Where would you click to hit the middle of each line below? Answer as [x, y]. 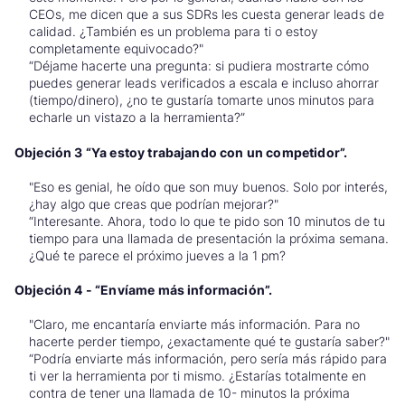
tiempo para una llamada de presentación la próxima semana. [209, 238]
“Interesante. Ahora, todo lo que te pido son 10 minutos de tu [207, 221]
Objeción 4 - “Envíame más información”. [144, 290]
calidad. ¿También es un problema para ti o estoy [174, 32]
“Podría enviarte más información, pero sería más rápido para [208, 359]
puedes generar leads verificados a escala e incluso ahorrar [204, 83]
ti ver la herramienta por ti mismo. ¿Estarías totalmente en [198, 376]
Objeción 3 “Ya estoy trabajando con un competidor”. [181, 152]
